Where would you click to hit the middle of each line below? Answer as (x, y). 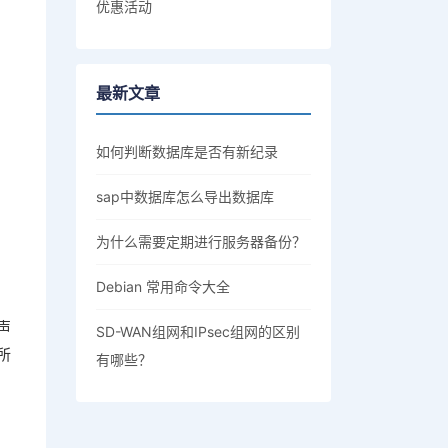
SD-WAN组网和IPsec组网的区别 (198, 331)
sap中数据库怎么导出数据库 (185, 196)
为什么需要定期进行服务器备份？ (201, 241)
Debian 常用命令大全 (163, 286)
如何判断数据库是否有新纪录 (187, 151)
